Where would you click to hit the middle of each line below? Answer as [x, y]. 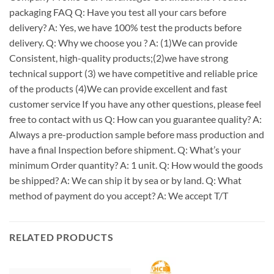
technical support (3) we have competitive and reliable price [133, 73]
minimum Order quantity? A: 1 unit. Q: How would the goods [136, 165]
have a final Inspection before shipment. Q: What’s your [125, 150]
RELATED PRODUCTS [61, 237]
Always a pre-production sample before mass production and [137, 134]
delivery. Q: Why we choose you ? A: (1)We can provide [123, 43]
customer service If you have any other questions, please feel [135, 104]
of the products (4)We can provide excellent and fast [118, 88]
